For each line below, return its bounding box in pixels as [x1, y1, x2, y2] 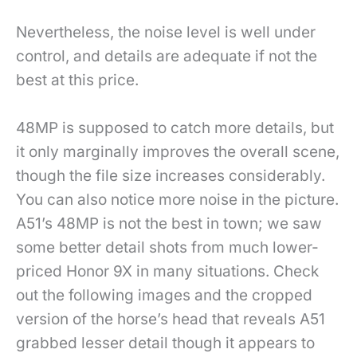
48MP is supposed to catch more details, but [16, 119, 334, 138]
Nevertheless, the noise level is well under [16, 22, 316, 41]
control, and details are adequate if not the [16, 46, 317, 65]
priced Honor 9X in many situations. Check [16, 262, 319, 281]
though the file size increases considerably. [16, 167, 325, 186]
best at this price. [16, 70, 143, 89]
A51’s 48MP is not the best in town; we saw [16, 214, 322, 233]
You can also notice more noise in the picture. [16, 190, 339, 210]
